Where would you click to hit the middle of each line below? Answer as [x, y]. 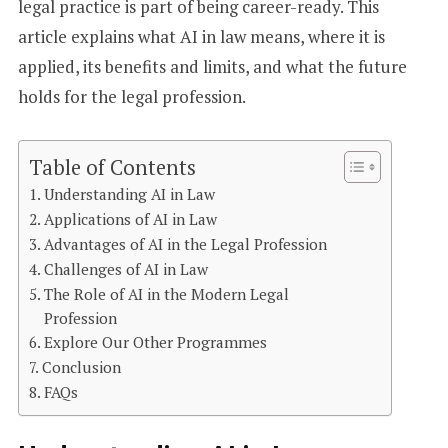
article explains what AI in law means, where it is [201, 36]
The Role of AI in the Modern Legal [166, 294]
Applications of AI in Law [130, 219]
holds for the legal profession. [131, 96]
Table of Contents [112, 168]
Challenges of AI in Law [125, 269]
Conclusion [81, 367]
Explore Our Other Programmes [155, 342]
